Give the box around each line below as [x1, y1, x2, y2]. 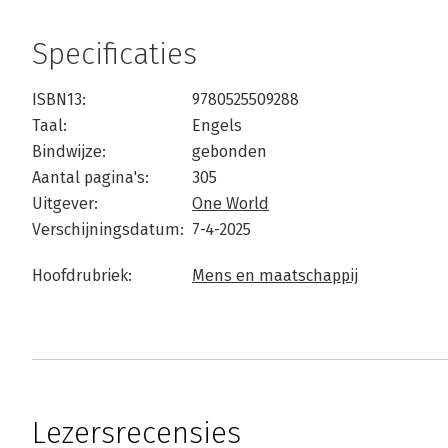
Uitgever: [32, 194, 98, 213]
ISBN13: [32, 90, 86, 109]
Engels [192, 116, 242, 135]
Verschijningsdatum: [32, 220, 184, 239]
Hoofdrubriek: [32, 266, 132, 285]
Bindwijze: [32, 142, 106, 161]
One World [192, 194, 269, 213]
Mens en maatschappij [192, 266, 358, 285]
